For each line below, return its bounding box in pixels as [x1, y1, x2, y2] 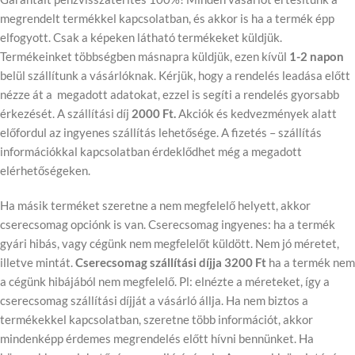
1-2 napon [289, 49, 344, 63]
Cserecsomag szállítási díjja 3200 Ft [75, 255, 266, 269]
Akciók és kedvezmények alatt [176, 106, 337, 120]
